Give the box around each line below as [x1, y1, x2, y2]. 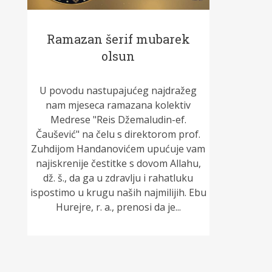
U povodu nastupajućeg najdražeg [39, 84, 197, 98]
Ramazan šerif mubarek [46, 31, 190, 47]
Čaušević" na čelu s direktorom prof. [36, 127, 201, 141]
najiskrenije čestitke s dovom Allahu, [35, 157, 201, 171]
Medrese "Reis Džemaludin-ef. [50, 113, 186, 127]
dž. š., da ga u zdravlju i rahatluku [43, 171, 194, 185]
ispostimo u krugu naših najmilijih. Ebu [30, 186, 206, 200]
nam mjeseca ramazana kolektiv [46, 98, 191, 112]
